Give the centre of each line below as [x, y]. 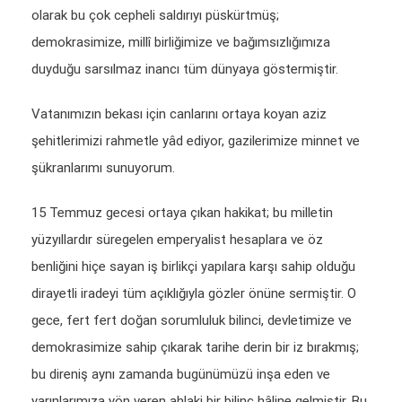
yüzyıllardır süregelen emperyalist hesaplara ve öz [177, 240]
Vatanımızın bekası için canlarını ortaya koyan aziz [179, 114]
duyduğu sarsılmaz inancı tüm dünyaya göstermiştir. [185, 70]
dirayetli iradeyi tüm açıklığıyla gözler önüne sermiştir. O [194, 294]
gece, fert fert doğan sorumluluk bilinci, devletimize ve [192, 321]
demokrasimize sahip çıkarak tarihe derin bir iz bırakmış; [195, 348]
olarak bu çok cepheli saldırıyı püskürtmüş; [155, 16]
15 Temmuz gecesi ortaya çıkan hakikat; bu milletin [182, 213]
